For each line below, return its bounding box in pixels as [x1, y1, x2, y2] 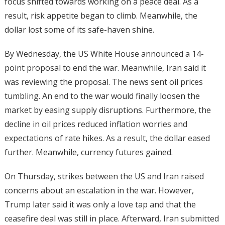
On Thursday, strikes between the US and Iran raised [4, 171, 204, 182]
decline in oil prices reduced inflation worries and [4, 119, 187, 130]
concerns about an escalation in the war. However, [4, 185, 194, 196]
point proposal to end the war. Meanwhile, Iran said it [4, 62, 206, 74]
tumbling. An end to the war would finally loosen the [4, 90, 200, 102]
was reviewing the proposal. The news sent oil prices [4, 76, 203, 88]
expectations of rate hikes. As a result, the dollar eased [4, 133, 210, 144]
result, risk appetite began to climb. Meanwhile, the [4, 10, 197, 22]
